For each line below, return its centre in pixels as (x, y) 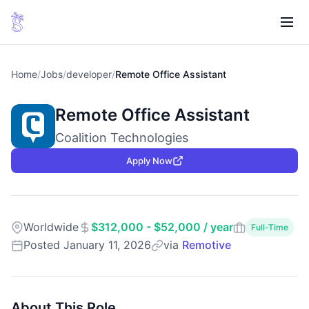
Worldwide (51, 227)
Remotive (207, 245)
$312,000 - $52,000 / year (162, 227)
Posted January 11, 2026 (87, 245)
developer (89, 74)
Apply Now (149, 161)
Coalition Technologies (122, 138)
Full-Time (270, 227)
